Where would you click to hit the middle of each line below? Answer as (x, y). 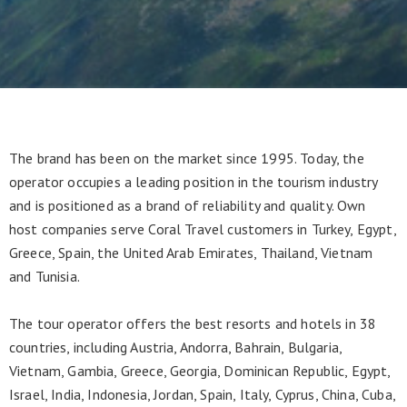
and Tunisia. (45, 276)
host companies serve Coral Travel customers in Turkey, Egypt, (203, 228)
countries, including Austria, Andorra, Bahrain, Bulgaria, (176, 347)
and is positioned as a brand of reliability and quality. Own (188, 205)
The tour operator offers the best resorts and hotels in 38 (193, 324)
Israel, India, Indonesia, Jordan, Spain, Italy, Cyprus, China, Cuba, (202, 395)
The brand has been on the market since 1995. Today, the (187, 158)
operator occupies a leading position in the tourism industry (194, 181)
